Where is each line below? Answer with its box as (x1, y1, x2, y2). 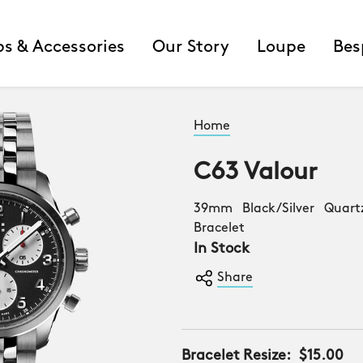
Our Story (152, 38, 229, 56)
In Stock (194, 241, 250, 257)
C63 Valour (194, 160, 318, 186)
